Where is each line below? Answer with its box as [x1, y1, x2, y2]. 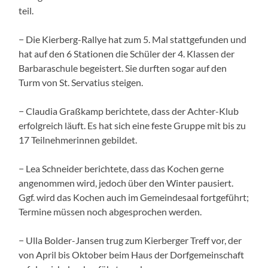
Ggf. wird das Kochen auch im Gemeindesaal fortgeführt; [19, 191, 249, 203]
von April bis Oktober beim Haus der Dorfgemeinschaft [19, 248, 245, 260]
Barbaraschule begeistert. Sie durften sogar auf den [19, 62, 227, 74]
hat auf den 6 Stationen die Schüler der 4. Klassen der [19, 47, 235, 59]
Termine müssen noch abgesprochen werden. [19, 205, 202, 217]
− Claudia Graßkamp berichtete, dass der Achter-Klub [19, 105, 239, 117]
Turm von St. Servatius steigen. [19, 76, 144, 88]
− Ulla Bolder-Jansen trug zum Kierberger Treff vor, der [19, 234, 242, 246]
